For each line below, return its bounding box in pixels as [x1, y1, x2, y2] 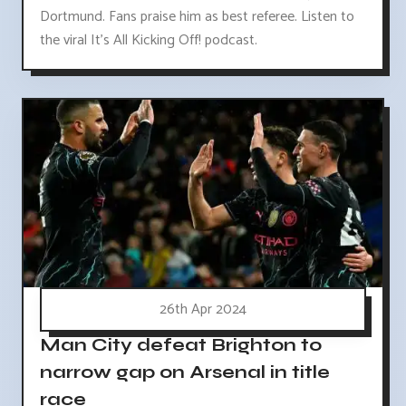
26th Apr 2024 [159, 296, 246, 322]
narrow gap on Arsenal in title [40, 360, 330, 383]
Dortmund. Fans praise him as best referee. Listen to [40, 5, 354, 30]
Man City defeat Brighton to [40, 333, 322, 356]
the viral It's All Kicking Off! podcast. [40, 28, 257, 53]
